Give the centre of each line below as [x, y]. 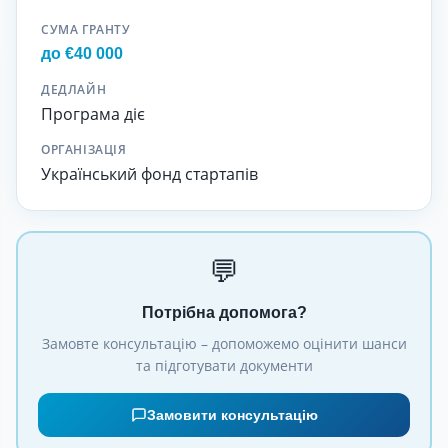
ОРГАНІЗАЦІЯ [84, 149]
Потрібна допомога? [224, 312]
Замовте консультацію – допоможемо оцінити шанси [224, 343]
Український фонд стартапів [149, 174]
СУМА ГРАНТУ [86, 29]
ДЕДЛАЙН [74, 89]
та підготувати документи [224, 365]
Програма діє [93, 114]
